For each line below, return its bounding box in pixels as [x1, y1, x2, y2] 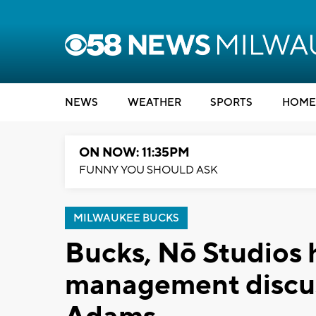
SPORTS [210, 96, 253, 109]
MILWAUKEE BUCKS [73, 212, 179, 225]
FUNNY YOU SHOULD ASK [79, 163, 218, 177]
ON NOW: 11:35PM [79, 145, 190, 161]
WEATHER [127, 96, 181, 109]
